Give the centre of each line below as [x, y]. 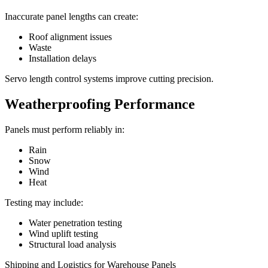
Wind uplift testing [63, 234]
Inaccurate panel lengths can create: [71, 17]
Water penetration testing [75, 223]
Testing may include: [44, 203]
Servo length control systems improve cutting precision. [109, 79]
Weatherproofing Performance [100, 104]
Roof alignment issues [70, 37]
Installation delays [63, 59]
